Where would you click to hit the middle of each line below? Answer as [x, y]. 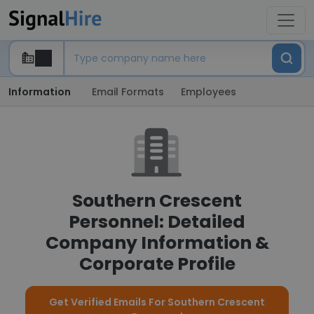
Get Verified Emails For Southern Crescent [157, 302]
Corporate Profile [157, 264]
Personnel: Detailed [157, 222]
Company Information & [157, 243]
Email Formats [128, 92]
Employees [209, 92]
